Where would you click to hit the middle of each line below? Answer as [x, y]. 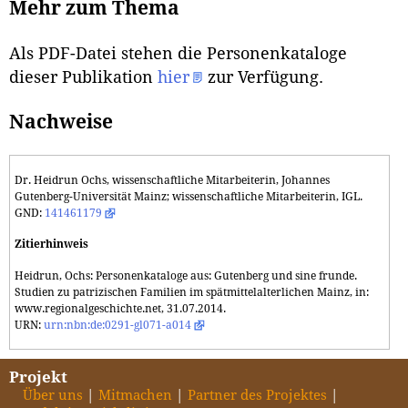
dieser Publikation [83, 78]
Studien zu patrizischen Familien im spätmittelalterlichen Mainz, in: [192, 292]
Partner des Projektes [257, 395]
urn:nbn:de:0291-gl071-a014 [117, 325]
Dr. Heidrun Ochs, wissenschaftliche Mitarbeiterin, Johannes [172, 180]
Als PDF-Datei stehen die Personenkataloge [178, 54]
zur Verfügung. [263, 78]
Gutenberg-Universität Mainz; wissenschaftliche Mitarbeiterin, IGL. [189, 196]
